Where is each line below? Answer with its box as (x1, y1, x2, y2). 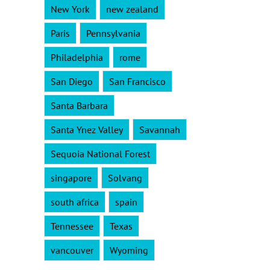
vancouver (51, 244, 93, 257)
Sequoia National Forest (51, 148, 150, 160)
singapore (51, 172, 92, 184)
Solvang (108, 172, 142, 184)
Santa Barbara (51, 99, 108, 112)
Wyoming (110, 244, 148, 257)
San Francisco (109, 75, 166, 88)
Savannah (139, 124, 180, 136)
